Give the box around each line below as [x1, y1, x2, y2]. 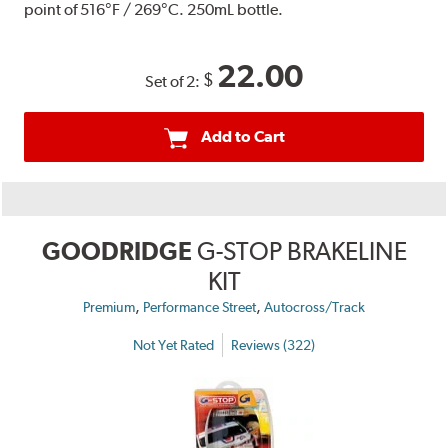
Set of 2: [145, 72, 203, 92]
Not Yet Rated [133, 336, 214, 353]
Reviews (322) [231, 336, 315, 353]
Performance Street [143, 299, 256, 316]
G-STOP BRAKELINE [196, 236, 407, 267]
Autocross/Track [264, 299, 365, 316]
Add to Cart [200, 127, 285, 147]
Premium [83, 299, 135, 316]
